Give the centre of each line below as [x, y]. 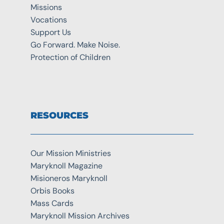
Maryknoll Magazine [66, 165]
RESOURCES [59, 115]
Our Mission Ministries [70, 153]
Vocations [48, 19]
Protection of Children [70, 57]
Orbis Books [52, 190]
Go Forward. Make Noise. [75, 44]
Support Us [50, 32]
